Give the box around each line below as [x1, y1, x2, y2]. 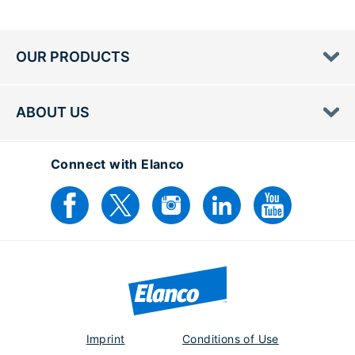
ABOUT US [16, 104, 90, 121]
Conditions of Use [182, 332, 279, 346]
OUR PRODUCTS [16, 48, 130, 66]
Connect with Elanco [51, 156, 185, 173]
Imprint [86, 332, 125, 346]
